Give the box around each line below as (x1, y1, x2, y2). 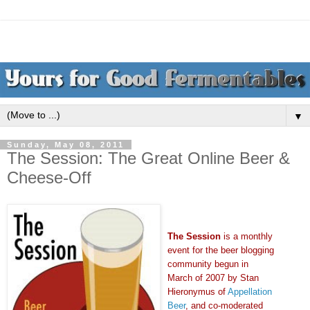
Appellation (228, 286, 272, 297)
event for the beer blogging (167, 244, 274, 255)
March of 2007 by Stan (167, 272, 259, 283)
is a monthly (221, 230, 273, 241)
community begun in (167, 258, 248, 269)
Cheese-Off (7, 168, 91, 188)
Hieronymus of (167, 286, 228, 297)
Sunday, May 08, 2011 (7, 140, 125, 149)
